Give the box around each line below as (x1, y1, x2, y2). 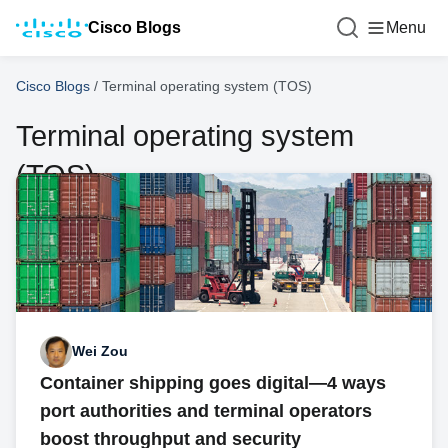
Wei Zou (72, 343, 128, 360)
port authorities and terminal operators (40, 400, 372, 421)
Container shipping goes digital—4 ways (40, 372, 386, 393)
